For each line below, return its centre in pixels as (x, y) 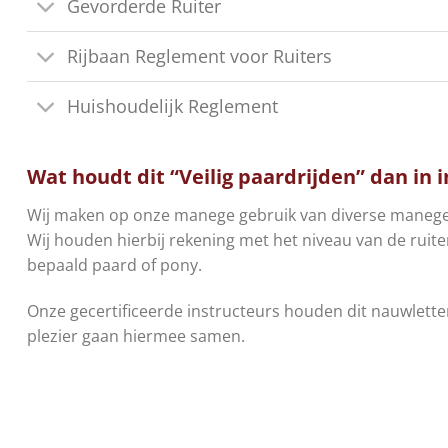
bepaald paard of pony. (114, 264)
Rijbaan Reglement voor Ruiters (200, 56)
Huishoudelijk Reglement (173, 106)
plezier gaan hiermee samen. (136, 335)
